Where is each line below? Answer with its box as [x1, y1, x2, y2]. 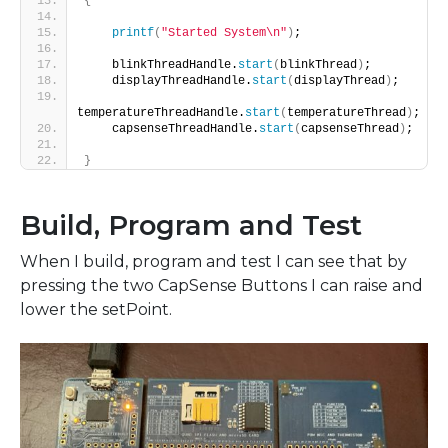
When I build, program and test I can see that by [20, 252, 407, 272]
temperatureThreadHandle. [77, 106, 245, 121]
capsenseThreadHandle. [84, 122, 259, 137]
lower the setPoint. [20, 300, 172, 320]
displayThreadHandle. [84, 74, 252, 89]
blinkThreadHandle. [84, 58, 238, 73]
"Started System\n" [161, 26, 287, 41]
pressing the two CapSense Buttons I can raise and [20, 276, 423, 296]
